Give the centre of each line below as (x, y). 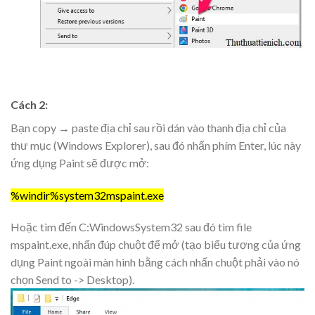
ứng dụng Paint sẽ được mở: (80, 162)
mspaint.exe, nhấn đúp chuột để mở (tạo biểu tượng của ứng (156, 245)
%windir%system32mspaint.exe (87, 195)
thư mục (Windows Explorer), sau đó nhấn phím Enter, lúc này (156, 145)
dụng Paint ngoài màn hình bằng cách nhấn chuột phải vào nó (155, 262)
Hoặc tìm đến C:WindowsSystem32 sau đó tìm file (131, 227)
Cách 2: (29, 104)
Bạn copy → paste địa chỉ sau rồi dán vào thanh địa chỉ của (148, 127)
